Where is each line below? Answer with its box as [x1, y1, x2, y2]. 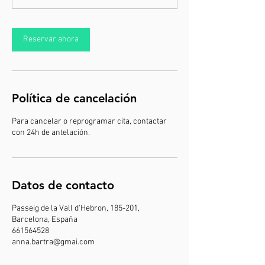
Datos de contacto [12, 178, 114, 192]
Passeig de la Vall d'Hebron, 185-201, [12, 203, 140, 214]
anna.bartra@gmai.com [12, 237, 95, 247]
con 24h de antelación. [12, 128, 90, 138]
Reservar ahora [23, 34, 79, 44]
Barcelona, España [12, 215, 77, 225]
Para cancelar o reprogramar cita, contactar [12, 117, 167, 127]
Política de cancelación [12, 91, 137, 105]
